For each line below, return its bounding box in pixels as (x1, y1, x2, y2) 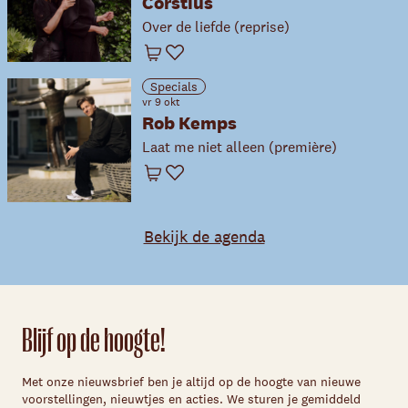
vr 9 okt (142, 95, 180, 110)
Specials (150, 78, 198, 96)
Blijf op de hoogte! (22, 321, 166, 361)
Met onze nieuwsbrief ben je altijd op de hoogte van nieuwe (22, 373, 361, 391)
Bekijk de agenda (143, 226, 265, 248)
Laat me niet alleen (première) (142, 138, 337, 158)
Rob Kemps (142, 111, 237, 136)
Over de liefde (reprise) (142, 17, 290, 37)
